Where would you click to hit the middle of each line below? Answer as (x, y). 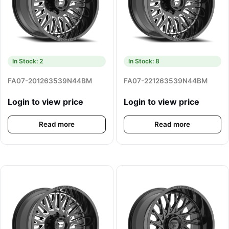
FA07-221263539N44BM (165, 81)
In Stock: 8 (144, 61)
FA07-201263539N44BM (50, 81)
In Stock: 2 (28, 61)
